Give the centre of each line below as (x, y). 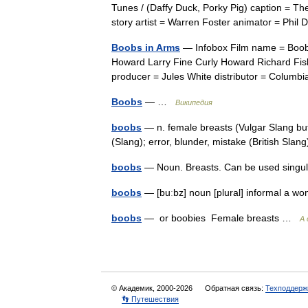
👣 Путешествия (150, 299)
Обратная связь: (235, 288)
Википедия (194, 102)
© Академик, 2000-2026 (153, 288)
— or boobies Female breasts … (221, 218)
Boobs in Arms (146, 47)
